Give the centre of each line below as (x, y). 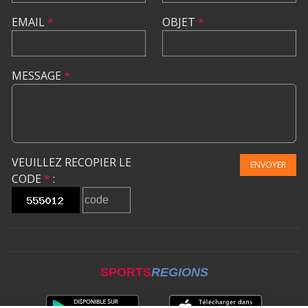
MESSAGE (38, 76)
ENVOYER (268, 165)
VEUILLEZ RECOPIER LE (71, 162)
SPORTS (125, 272)
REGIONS (179, 272)
